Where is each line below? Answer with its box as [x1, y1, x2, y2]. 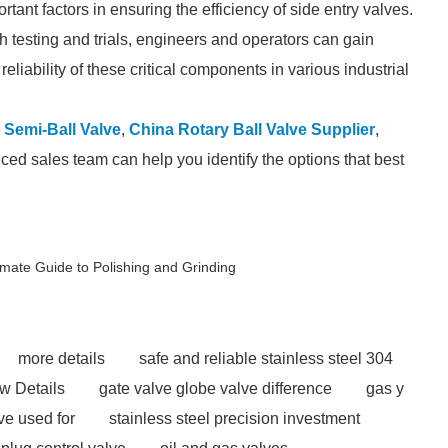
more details [18, 350, 105, 367]
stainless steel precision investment [109, 410, 360, 427]
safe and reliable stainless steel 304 [139, 350, 393, 367]
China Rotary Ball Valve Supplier [129, 121, 375, 138]
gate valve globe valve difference [99, 380, 332, 397]
